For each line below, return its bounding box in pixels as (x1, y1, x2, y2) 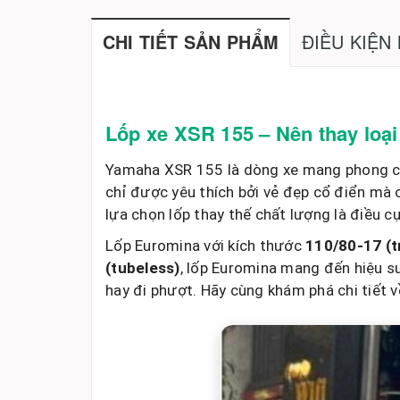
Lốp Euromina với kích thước (105, 237, 305, 254)
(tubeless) (105, 259, 180, 277)
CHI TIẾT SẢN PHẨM (103, 29, 279, 54)
